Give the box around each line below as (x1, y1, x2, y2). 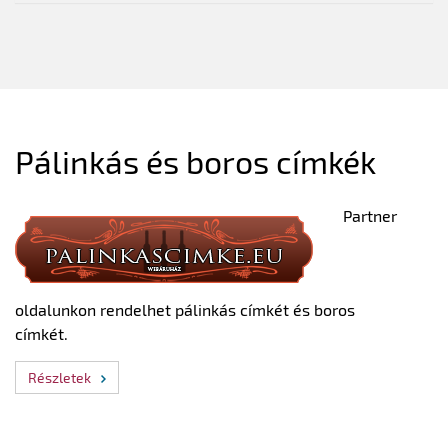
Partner (343, 206, 397, 225)
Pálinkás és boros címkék (15, 142, 376, 180)
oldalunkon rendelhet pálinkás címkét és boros (15, 300, 355, 319)
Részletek (28, 369, 91, 386)
